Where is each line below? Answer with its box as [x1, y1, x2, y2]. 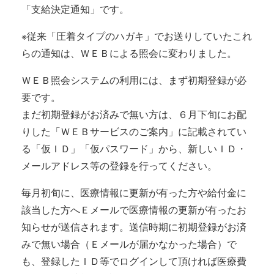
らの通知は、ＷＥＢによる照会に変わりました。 [21, 46, 237, 60]
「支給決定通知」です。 [21, 2, 129, 16]
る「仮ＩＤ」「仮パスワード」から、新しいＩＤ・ [21, 141, 246, 155]
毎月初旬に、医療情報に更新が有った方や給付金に [21, 185, 246, 199]
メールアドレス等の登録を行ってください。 [21, 158, 217, 172]
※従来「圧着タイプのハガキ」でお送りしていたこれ [21, 29, 252, 43]
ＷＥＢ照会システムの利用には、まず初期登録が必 [21, 73, 246, 87]
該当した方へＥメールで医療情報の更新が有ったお [21, 202, 246, 217]
